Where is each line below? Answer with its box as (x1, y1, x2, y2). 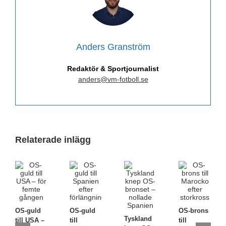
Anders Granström (76, 41, 150, 52)
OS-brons (179, 206, 208, 214)
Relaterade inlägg (15, 134, 91, 145)
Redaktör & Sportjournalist (67, 64, 159, 73)
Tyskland (124, 214, 152, 222)
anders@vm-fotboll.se (78, 75, 148, 83)
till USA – (15, 216, 44, 224)
